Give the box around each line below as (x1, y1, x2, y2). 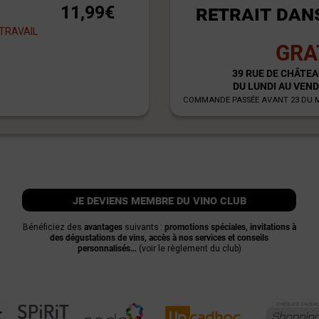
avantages (83, 222, 122, 233)
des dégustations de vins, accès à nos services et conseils (50, 233, 269, 244)
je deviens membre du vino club (72, 193, 246, 208)
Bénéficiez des (22, 222, 84, 233)
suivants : (122, 222, 164, 233)
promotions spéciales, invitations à (164, 222, 296, 233)
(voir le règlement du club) (136, 244, 241, 254)
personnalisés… (77, 244, 137, 254)
